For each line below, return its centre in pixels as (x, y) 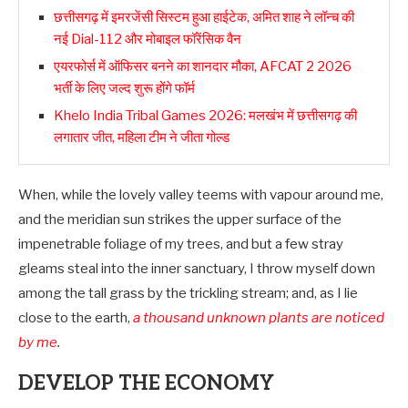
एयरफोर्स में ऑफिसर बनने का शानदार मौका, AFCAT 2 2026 (203, 66)
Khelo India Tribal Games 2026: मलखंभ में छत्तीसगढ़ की (205, 115)
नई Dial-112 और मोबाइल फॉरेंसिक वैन (148, 39)
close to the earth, (76, 317)
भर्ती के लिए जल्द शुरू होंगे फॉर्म (124, 88)
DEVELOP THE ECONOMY (146, 383)
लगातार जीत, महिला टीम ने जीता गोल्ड (142, 137)
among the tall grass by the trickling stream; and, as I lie (188, 293)
